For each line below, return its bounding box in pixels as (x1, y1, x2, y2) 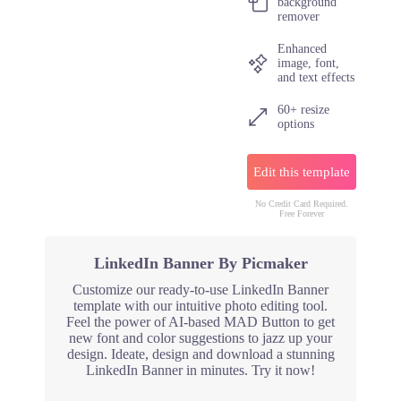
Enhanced (277, 42, 328, 55)
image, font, (277, 56, 340, 70)
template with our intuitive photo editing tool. (73, 298, 328, 313)
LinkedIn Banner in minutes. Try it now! (86, 363, 315, 378)
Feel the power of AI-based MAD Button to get (66, 314, 335, 329)
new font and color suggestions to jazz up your (69, 330, 332, 346)
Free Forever (279, 209, 325, 218)
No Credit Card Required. (255, 199, 349, 209)
